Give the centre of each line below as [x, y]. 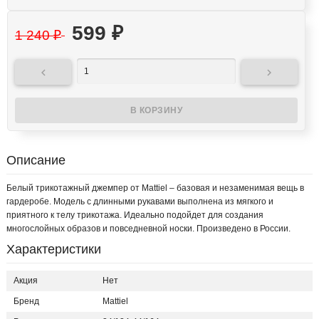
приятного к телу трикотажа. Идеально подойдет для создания [135, 215]
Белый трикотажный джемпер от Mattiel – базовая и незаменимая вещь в [155, 188]
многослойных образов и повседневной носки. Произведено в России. [148, 229]
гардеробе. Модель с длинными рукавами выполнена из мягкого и [140, 202]
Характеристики [54, 250]
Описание [36, 161]
